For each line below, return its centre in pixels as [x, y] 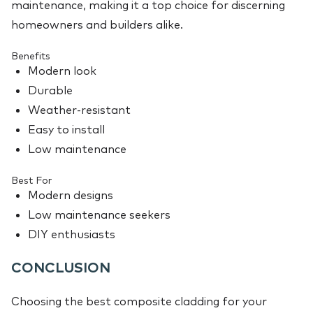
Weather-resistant [79, 110]
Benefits [31, 56]
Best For [31, 181]
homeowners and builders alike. [97, 25]
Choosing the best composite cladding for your [139, 301]
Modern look [62, 71]
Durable [50, 90]
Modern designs [71, 195]
